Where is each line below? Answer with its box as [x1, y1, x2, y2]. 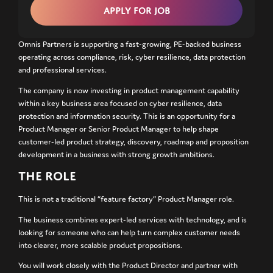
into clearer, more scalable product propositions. [18, 239, 182, 250]
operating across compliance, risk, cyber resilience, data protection [18, 52, 246, 63]
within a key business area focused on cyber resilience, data [18, 97, 222, 108]
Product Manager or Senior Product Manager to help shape [18, 123, 219, 134]
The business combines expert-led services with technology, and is [18, 214, 247, 225]
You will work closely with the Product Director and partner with [18, 260, 238, 271]
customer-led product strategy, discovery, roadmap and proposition [18, 136, 249, 147]
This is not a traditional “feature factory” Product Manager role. [18, 194, 234, 205]
